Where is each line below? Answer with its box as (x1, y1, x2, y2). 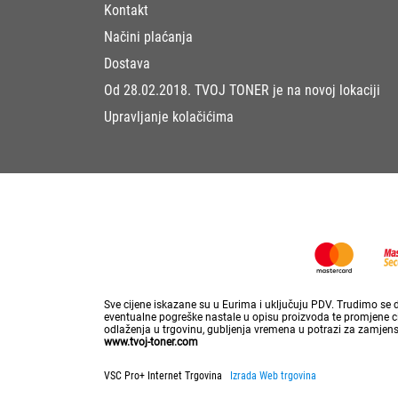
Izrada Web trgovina (230, 370, 316, 383)
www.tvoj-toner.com (104, 336, 198, 349)
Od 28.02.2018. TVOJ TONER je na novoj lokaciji (104, 82, 380, 99)
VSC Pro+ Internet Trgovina (104, 370, 230, 383)
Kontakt (104, 2, 148, 20)
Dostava (104, 55, 150, 73)
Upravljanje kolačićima (104, 108, 234, 126)
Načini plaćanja (104, 28, 193, 46)
